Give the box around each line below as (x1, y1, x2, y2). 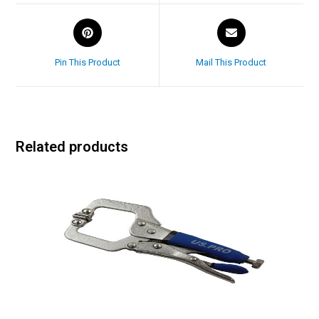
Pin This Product (54, 56, 120, 68)
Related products (16, 137, 129, 155)
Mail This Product (196, 56, 267, 68)
